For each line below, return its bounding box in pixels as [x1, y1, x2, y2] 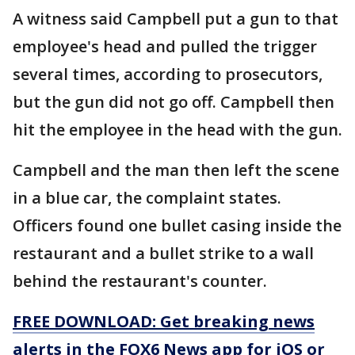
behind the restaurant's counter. [13, 270, 267, 292]
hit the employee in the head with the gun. [13, 119, 342, 141]
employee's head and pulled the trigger [13, 36, 317, 58]
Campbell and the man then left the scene [13, 159, 339, 181]
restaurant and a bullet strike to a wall [13, 242, 314, 265]
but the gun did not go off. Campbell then [13, 91, 334, 113]
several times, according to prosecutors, [13, 63, 323, 86]
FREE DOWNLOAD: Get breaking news [13, 311, 315, 333]
